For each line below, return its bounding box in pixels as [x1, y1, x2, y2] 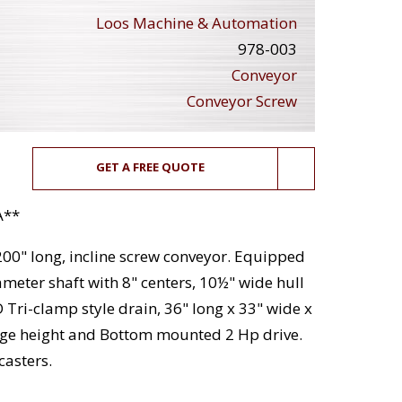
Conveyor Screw [187, 91, 297, 112]
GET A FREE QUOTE [96, 159, 205, 176]
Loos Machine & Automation [96, 13, 297, 34]
